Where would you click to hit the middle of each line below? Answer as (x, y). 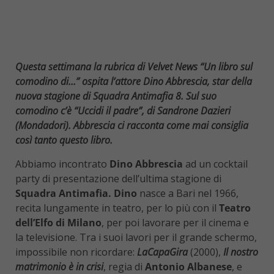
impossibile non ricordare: (76, 252)
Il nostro (241, 252)
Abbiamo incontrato (62, 164)
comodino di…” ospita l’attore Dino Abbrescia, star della (134, 82)
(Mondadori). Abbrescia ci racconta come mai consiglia (132, 126)
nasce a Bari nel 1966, (189, 194)
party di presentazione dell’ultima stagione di (118, 179)
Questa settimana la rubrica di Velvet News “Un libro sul (134, 67)
